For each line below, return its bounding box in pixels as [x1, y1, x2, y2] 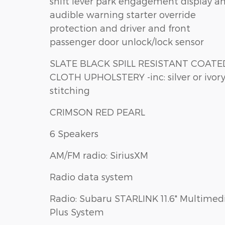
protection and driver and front [50, 22, 190, 33]
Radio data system [50, 171, 133, 182]
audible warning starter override [50, 9, 127, 20]
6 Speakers [50, 128, 98, 139]
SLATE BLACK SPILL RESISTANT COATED [50, 57, 113, 68]
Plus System [50, 206, 104, 217]
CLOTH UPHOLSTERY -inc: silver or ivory [50, 71, 147, 82]
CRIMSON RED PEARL [50, 106, 145, 117]
